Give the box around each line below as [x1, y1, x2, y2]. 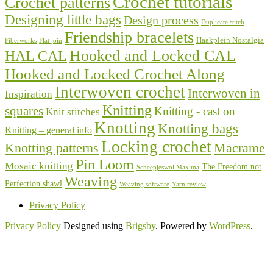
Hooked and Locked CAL [69, 46, 236, 65]
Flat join [39, 37, 62, 44]
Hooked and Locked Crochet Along [5, 65, 225, 82]
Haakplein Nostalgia [196, 35, 264, 44]
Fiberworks [5, 37, 37, 44]
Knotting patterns [5, 140, 99, 155]
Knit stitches [46, 105, 100, 118]
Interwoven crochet [55, 82, 185, 101]
